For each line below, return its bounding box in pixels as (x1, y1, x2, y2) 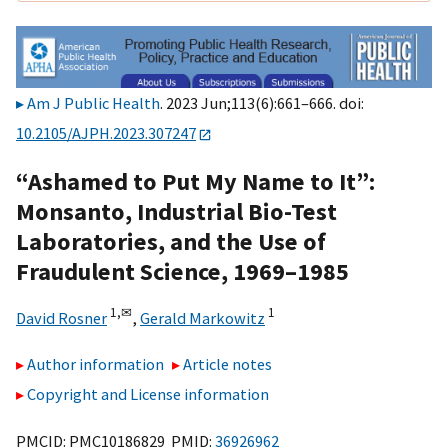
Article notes (183, 354, 273, 375)
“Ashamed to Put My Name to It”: (16, 165, 375, 197)
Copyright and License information (27, 384, 269, 405)
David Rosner (16, 307, 107, 328)
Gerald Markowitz (140, 307, 265, 328)
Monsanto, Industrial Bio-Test (16, 195, 337, 227)
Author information (27, 354, 164, 375)
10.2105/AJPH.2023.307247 (16, 123, 196, 144)
